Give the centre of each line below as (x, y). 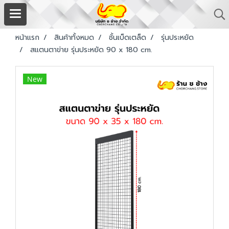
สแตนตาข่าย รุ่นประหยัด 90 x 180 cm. (91, 50)
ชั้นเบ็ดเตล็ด (128, 38)
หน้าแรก (27, 38)
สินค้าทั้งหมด (74, 38)
